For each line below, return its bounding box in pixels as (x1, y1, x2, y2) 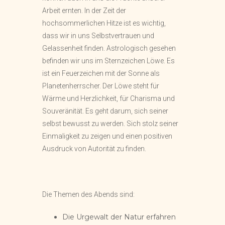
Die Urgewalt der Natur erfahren (62, 212, 176, 221)
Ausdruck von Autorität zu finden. (42, 145, 146, 153)
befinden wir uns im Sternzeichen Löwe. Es (42, 57, 175, 65)
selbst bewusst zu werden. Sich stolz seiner (42, 120, 178, 128)
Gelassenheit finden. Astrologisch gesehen (42, 44, 176, 52)
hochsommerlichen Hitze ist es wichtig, (42, 19, 166, 27)
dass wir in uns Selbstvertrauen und (42, 32, 154, 40)
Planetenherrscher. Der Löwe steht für (42, 82, 159, 90)
